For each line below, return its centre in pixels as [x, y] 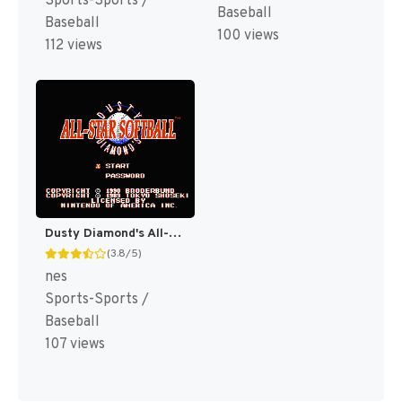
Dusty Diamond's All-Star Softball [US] [175, 234]
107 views [75, 345]
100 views [248, 35]
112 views [74, 45]
